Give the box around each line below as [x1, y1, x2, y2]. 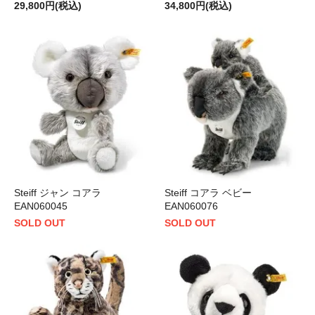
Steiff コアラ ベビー [165, 187, 262, 199]
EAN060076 [165, 200, 218, 212]
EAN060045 [14, 200, 67, 212]
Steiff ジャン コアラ [14, 187, 111, 199]
